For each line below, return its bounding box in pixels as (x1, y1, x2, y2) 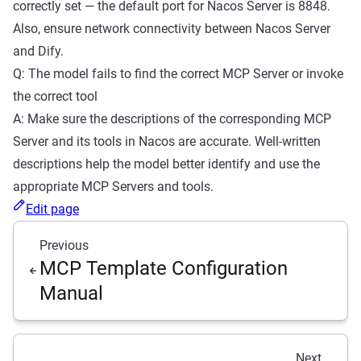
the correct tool (13, 88, 98, 104)
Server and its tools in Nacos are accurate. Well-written (13, 133, 321, 149)
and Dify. (13, 43, 64, 59)
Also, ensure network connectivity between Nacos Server (13, 20, 330, 36)
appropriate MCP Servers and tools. (13, 178, 214, 194)
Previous (39, 237, 89, 253)
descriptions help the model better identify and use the (13, 156, 320, 172)
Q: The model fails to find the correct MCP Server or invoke (13, 65, 343, 81)
